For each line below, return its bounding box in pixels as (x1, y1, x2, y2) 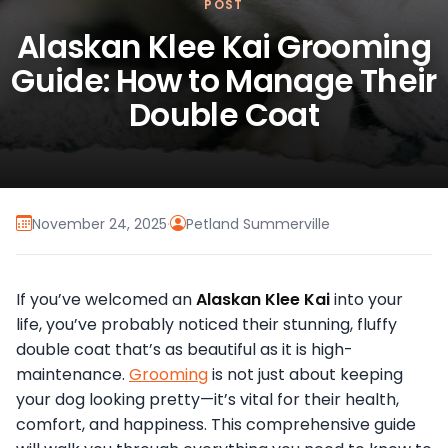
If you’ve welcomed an (16, 288, 196, 312)
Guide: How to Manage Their (11, 59, 437, 104)
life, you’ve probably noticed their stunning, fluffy (16, 313, 397, 337)
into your (330, 288, 403, 312)
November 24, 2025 (32, 213, 167, 234)
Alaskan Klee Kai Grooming (16, 25, 432, 70)
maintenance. (16, 363, 129, 387)
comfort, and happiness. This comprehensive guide (16, 413, 416, 437)
